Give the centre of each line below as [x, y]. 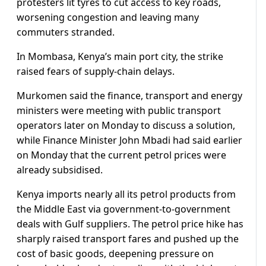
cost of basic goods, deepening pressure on [115, 254]
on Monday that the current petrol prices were [121, 155]
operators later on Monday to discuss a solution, [126, 126]
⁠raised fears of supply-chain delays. [96, 72]
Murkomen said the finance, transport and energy [129, 96]
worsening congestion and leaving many [108, 18]
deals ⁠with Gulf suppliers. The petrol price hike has [130, 224]
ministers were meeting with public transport [119, 111]
